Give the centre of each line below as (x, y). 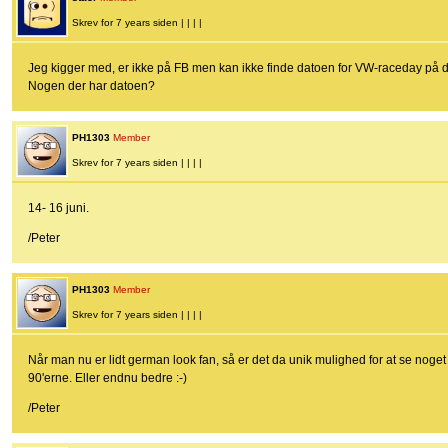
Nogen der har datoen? (91, 86)
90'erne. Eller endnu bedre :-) (107, 378)
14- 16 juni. (58, 208)
